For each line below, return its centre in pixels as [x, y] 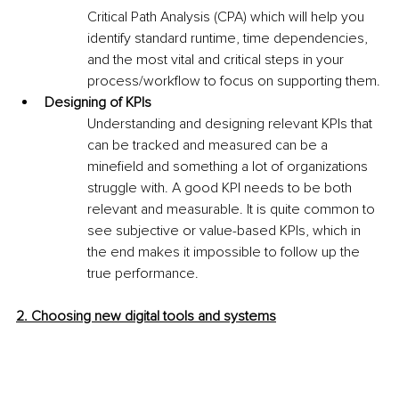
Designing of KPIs [98, 103]
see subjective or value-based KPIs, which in [226, 231]
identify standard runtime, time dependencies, [229, 39]
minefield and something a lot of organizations [229, 167]
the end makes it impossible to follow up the [225, 252]
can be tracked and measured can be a [209, 146]
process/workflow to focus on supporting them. [234, 81]
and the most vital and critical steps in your [217, 60]
